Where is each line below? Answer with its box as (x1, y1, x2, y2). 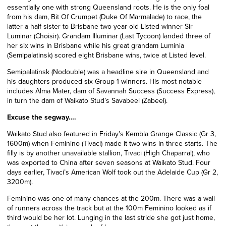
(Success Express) (157, 85, 213, 96)
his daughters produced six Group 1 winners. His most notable (7, 76, 202, 87)
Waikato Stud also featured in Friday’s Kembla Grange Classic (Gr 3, (7, 128, 216, 139)
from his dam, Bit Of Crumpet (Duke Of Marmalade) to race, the (7, 11, 202, 22)
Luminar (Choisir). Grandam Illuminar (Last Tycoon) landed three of (7, 30, 210, 41)
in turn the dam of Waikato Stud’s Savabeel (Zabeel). (7, 95, 167, 106)
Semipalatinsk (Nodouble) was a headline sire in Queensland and (7, 66, 209, 77)
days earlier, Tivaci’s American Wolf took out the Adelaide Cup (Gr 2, (7, 166, 218, 178)
